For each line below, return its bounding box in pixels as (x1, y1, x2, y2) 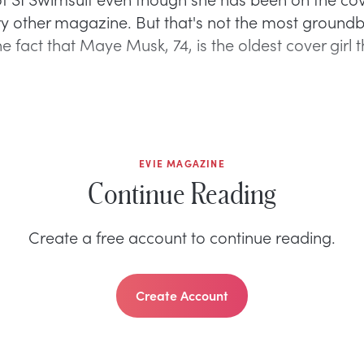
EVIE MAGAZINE (139, 156, 225, 170)
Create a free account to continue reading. (28, 224, 336, 248)
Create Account (136, 285, 228, 304)
